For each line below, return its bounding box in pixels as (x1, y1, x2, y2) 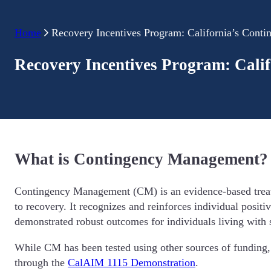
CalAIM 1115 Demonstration (68, 256, 195, 269)
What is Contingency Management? (15, 149, 268, 168)
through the (15, 256, 68, 269)
